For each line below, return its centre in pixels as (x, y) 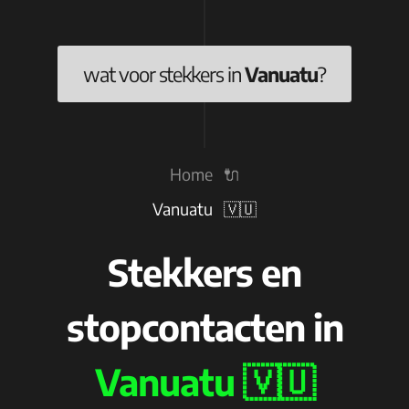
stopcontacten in (204, 327)
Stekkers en (204, 272)
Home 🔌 (204, 174)
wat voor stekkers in (164, 74)
